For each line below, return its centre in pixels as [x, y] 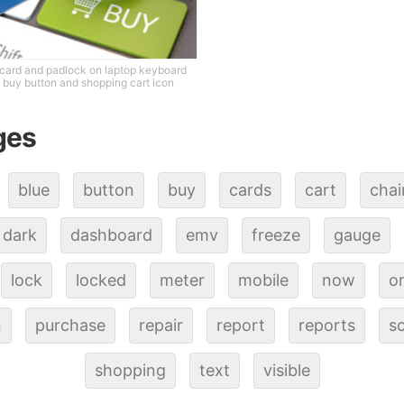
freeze [276, 234]
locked [101, 280]
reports [327, 325]
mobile [263, 280]
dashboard [111, 234]
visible [286, 370]
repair [161, 325]
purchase [70, 325]
